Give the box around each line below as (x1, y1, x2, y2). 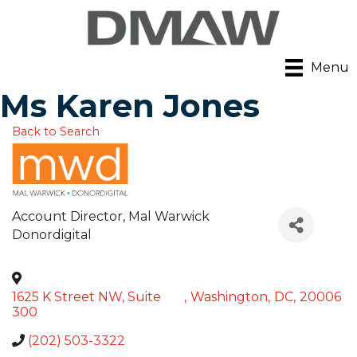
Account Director (12, 209, 123, 225)
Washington (190, 289, 268, 305)
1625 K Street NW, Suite (12, 289, 161, 305)
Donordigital (12, 227, 92, 243)
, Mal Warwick (123, 209, 210, 225)
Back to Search (12, 124, 100, 139)
